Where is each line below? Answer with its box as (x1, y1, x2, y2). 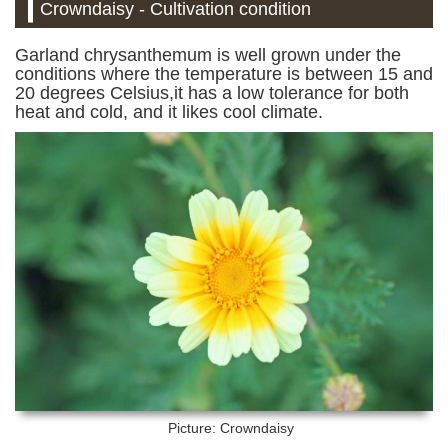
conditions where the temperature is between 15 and (15, 64, 433, 85)
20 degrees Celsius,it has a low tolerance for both (15, 83, 409, 104)
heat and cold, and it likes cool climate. (15, 102, 323, 123)
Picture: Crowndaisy (168, 419, 294, 436)
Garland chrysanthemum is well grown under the (15, 45, 401, 66)
